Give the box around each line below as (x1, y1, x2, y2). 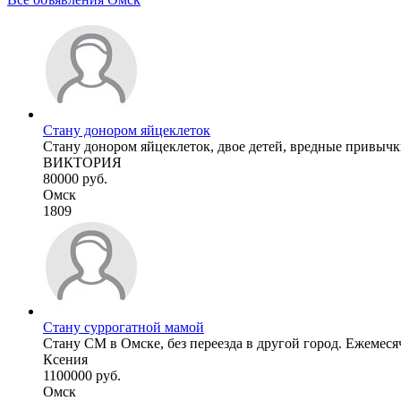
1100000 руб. (43, 367, 121, 383)
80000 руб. (43, 170, 107, 186)
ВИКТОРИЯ (43, 154, 122, 170)
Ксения (43, 351, 88, 367)
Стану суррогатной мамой (43, 319, 204, 335)
